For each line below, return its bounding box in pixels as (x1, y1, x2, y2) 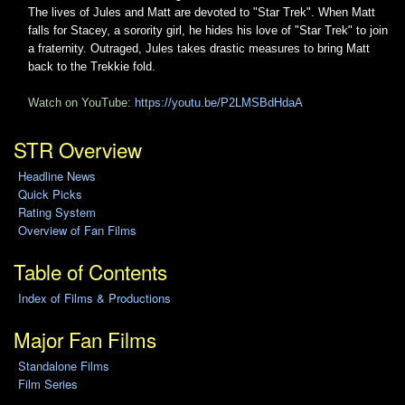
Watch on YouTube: (28, 96, 135, 110)
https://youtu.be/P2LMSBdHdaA (135, 96, 303, 110)
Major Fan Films (14, 325, 156, 354)
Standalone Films (17, 357, 109, 375)
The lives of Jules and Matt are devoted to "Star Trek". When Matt (28, 5, 375, 20)
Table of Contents (14, 257, 167, 287)
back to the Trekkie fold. (28, 60, 155, 74)
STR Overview (14, 135, 142, 165)
